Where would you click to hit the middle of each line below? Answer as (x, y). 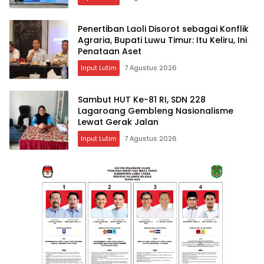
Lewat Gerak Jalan (118, 122)
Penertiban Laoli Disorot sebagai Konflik (163, 29)
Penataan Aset (110, 51)
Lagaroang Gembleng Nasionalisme (156, 110)
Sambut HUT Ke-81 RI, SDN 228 (142, 99)
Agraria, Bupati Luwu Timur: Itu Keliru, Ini (162, 40)
